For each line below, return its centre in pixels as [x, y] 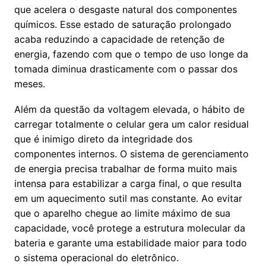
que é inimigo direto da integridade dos [103, 139]
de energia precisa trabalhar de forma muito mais [126, 169]
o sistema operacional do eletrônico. [96, 258]
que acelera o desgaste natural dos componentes [126, 10]
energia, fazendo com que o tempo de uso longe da [131, 54]
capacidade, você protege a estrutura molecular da [130, 228]
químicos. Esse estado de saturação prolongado [123, 25]
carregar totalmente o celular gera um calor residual [132, 124]
